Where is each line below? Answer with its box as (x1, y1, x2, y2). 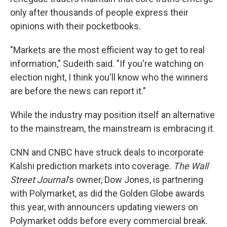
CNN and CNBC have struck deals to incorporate (10, 147, 204, 158)
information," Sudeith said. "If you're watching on (10, 58, 204, 69)
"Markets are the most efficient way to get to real (10, 45, 205, 55)
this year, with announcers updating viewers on (10, 202, 198, 212)
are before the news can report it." (10, 86, 146, 96)
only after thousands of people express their (10, 7, 188, 18)
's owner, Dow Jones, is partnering (67, 174, 203, 185)
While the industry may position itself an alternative (10, 109, 215, 120)
